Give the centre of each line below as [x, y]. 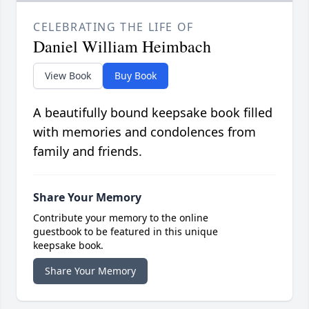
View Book [68, 76]
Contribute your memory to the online [121, 218]
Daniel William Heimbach [122, 47]
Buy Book [136, 76]
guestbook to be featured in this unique [126, 232]
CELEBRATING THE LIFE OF [113, 27]
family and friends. [88, 151]
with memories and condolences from [144, 132]
